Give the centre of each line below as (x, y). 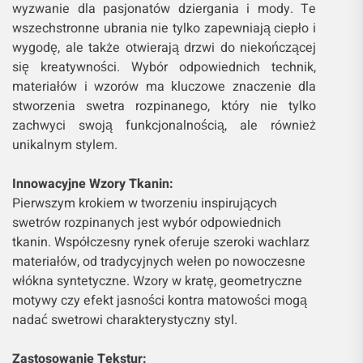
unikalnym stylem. (65, 145)
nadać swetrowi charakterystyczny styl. (125, 320)
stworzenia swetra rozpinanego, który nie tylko (164, 107)
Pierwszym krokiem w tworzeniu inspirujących (145, 204)
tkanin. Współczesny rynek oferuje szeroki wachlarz (161, 243)
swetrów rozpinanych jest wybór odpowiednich (147, 223)
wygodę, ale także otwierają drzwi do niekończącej (164, 48)
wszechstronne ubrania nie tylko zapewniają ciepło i (164, 29)
